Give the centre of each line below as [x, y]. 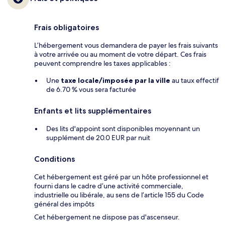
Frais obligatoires [67, 28]
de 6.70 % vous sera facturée [91, 90]
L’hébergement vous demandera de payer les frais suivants [126, 45]
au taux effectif [195, 81]
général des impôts [64, 204]
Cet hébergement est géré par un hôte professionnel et [121, 177]
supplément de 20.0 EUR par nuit [98, 138]
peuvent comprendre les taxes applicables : [102, 64]
